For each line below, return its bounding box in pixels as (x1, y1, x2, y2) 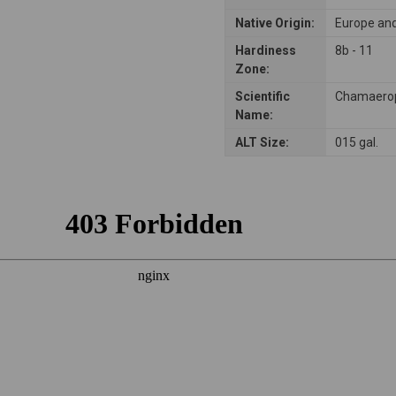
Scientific (234, 88, 290, 103)
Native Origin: (234, 15, 315, 30)
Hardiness (234, 42, 296, 57)
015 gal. (335, 134, 379, 149)
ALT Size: (234, 134, 289, 149)
